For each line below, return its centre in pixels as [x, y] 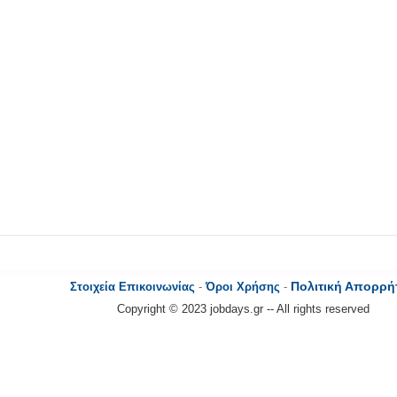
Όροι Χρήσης [243, 287]
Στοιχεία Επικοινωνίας [132, 287]
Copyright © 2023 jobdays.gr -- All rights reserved [243, 309]
